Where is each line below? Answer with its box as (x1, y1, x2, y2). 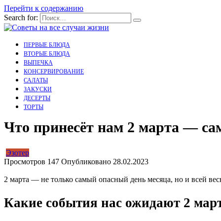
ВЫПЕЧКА (24, 59, 53, 66)
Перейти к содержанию (4, 4, 83, 12)
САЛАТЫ (24, 77, 48, 84)
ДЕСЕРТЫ (24, 95, 50, 102)
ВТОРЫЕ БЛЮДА (24, 50, 70, 57)
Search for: (4, 13, 38, 22)
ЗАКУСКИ (24, 86, 52, 93)
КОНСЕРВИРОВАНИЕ (24, 68, 84, 75)
